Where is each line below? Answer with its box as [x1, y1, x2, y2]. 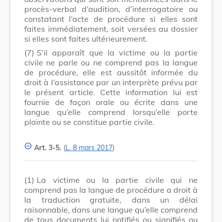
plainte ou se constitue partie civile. [24, 116, 155, 127]
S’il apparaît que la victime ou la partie [37, 47, 198, 57]
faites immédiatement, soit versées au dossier [24, 23, 198, 34]
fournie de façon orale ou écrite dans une [24, 97, 198, 107]
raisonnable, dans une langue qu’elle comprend [24, 204, 198, 215]
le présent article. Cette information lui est [24, 87, 198, 97]
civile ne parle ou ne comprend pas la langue [24, 57, 198, 67]
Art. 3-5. [34, 143, 61, 152]
